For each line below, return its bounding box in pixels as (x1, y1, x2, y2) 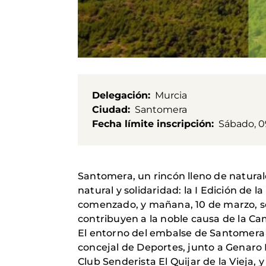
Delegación (92, 89, 148, 101)
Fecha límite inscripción (92, 118, 211, 129)
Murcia (155, 89, 187, 101)
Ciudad (92, 103, 128, 115)
